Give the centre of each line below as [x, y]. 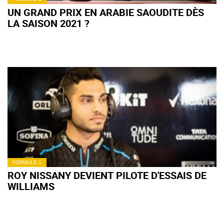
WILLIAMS [31, 186]
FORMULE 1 [27, 162]
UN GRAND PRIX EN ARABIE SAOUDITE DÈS [106, 12]
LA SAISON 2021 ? [48, 23]
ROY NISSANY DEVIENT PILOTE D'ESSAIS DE [107, 175]
